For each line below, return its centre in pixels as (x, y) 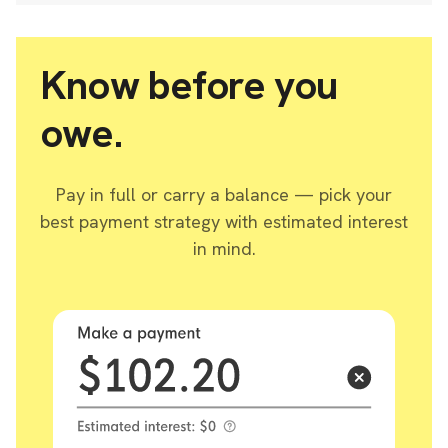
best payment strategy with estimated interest (224, 221)
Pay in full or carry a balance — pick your (224, 194)
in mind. (224, 248)
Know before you (188, 84)
